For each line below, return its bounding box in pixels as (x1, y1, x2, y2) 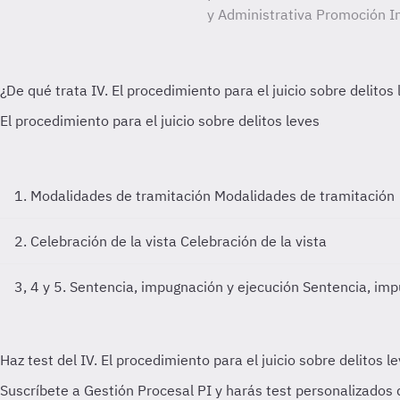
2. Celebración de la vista (14, 232, 180, 250)
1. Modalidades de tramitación (14, 187, 214, 204)
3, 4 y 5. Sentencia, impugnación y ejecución (14, 278, 303, 296)
